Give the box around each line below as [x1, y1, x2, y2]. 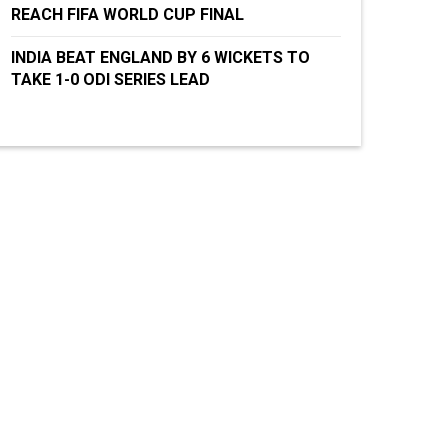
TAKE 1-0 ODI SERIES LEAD [11, 70, 210, 89]
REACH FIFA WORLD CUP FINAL [11, 5, 244, 24]
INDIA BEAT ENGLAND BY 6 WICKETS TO [11, 48, 310, 67]
